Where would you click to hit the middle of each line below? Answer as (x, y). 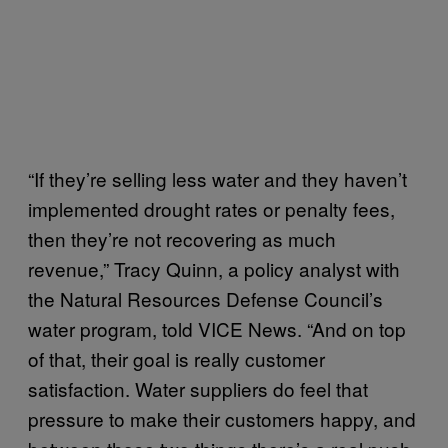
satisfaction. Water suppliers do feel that (198, 388)
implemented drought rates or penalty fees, (211, 208)
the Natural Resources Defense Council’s (205, 298)
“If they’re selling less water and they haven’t (217, 178)
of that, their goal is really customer (176, 358)
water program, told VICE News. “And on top (217, 328)
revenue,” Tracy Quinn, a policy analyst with (214, 268)
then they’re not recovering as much (182, 238)
